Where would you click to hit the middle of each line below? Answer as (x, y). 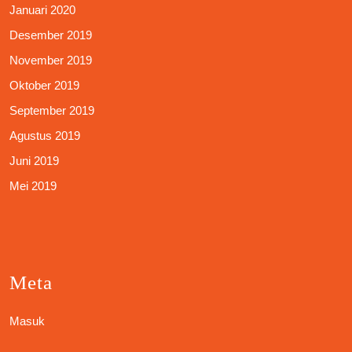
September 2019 (52, 111)
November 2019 (51, 60)
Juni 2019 (34, 161)
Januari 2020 (42, 10)
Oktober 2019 (44, 86)
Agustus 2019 (45, 136)
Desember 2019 (51, 35)
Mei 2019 (33, 186)
